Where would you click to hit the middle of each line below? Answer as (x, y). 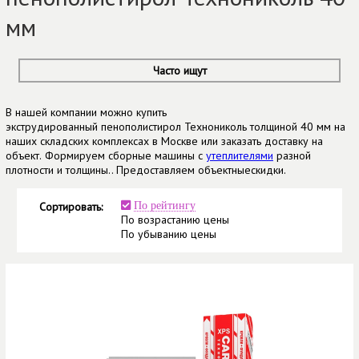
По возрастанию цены (175, 220)
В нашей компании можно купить (86, 113)
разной (292, 156)
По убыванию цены (169, 234)
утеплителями (240, 156)
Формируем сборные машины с (125, 156)
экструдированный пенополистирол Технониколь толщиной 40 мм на (175, 127)
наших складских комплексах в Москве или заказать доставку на (164, 141)
